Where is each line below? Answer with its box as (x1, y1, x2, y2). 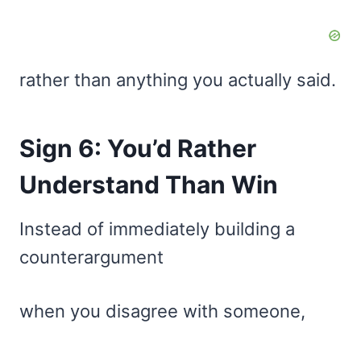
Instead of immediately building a (19, 218, 295, 239)
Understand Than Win (19, 169, 278, 199)
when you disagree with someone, (19, 300, 305, 322)
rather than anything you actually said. (19, 68, 336, 90)
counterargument (19, 246, 164, 268)
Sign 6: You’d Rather (19, 133, 256, 163)
